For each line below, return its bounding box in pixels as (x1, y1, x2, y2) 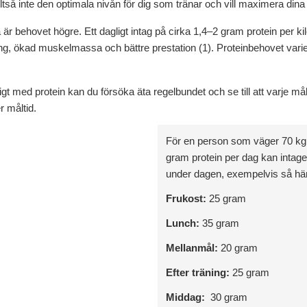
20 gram (221, 242, 258, 254)
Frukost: (166, 193, 209, 204)
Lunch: (166, 217, 202, 229)
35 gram (202, 217, 239, 229)
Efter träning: (166, 267, 232, 278)
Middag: (166, 291, 208, 303)
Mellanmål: (166, 242, 221, 254)
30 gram (208, 291, 247, 303)
